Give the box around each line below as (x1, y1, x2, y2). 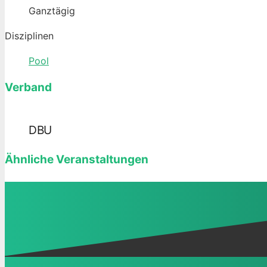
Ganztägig (29, 5, 75, 17)
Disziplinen (5, 30, 54, 42)
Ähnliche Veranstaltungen (5, 152, 148, 166)
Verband (5, 80, 52, 94)
